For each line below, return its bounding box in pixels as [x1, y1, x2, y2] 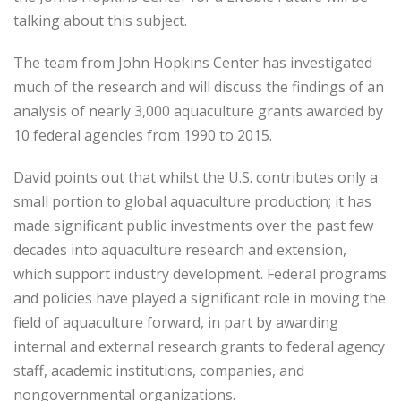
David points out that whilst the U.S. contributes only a [13, 167, 378, 187]
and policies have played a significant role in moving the [13, 288, 386, 308]
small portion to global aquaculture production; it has [13, 192, 371, 211]
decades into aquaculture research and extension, [13, 240, 346, 260]
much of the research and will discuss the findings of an [13, 77, 384, 97]
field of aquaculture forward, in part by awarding [13, 312, 338, 332]
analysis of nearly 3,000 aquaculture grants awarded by [13, 101, 383, 121]
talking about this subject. [13, 11, 187, 30]
